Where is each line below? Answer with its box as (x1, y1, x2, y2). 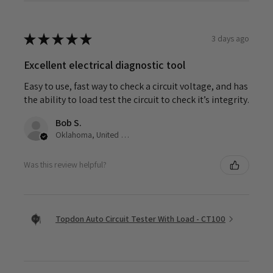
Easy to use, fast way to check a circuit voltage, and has (24, 79, 248, 93)
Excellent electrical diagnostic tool (24, 57, 185, 72)
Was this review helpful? (24, 159, 107, 171)
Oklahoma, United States (121, 129, 129, 140)
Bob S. (55, 116, 82, 129)
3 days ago (211, 33, 249, 44)
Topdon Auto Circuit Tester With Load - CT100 (55, 213, 225, 225)
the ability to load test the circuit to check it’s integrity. (24, 93, 249, 106)
